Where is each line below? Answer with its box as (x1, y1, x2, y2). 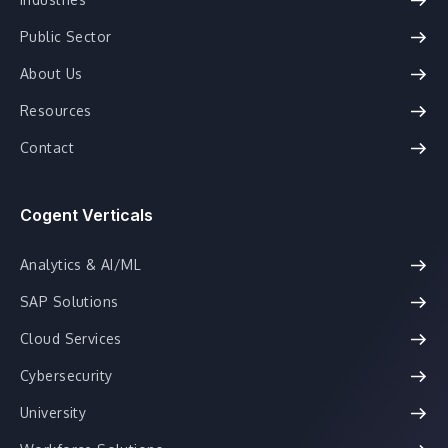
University (20, 404, 87, 421)
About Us (20, 65, 83, 82)
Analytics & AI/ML (20, 256, 142, 273)
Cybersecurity (20, 367, 113, 384)
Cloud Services (20, 330, 122, 347)
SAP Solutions (20, 293, 119, 310)
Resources (20, 102, 92, 119)
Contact (20, 139, 74, 156)
